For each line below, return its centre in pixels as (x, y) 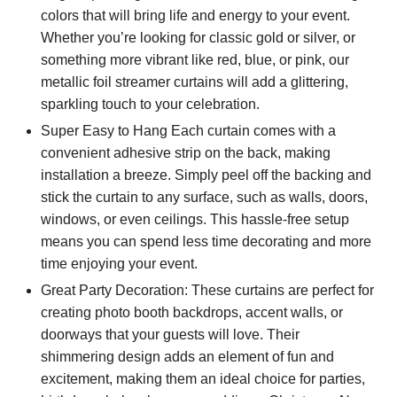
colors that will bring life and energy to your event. (196, 15)
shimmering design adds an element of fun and (188, 356)
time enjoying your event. (120, 263)
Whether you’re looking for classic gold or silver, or (198, 37)
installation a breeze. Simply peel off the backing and (206, 175)
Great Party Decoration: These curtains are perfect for (208, 290)
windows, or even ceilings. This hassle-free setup (195, 219)
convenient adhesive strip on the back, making (186, 152)
